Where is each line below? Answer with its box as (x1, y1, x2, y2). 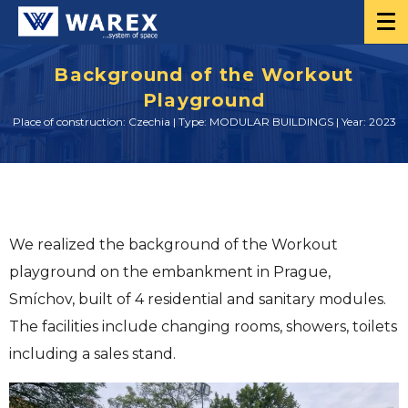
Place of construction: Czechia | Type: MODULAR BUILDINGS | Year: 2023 (12, 115, 396, 128)
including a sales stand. (9, 345, 176, 362)
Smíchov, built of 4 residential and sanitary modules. (9, 291, 386, 308)
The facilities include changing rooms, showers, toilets (9, 318, 397, 335)
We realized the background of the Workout (9, 236, 338, 253)
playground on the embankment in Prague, (9, 263, 331, 280)
